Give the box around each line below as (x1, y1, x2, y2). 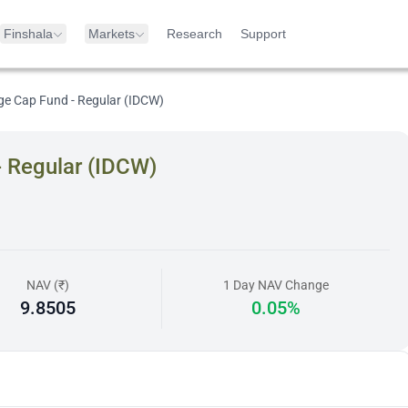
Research (167, 26, 222, 41)
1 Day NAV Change (223, 278, 330, 292)
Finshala (4, 26, 53, 41)
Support (240, 26, 286, 41)
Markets (88, 26, 135, 41)
